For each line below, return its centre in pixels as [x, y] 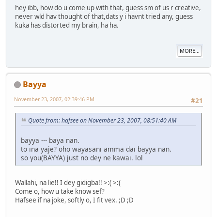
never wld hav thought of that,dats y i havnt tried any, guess [104, 17]
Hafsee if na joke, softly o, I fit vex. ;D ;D [75, 200]
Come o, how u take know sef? [60, 191]
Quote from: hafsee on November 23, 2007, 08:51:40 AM [102, 120]
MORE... [190, 51]
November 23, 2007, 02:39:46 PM [54, 99]
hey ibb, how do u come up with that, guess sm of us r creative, [108, 8]
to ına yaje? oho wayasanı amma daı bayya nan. [96, 149]
